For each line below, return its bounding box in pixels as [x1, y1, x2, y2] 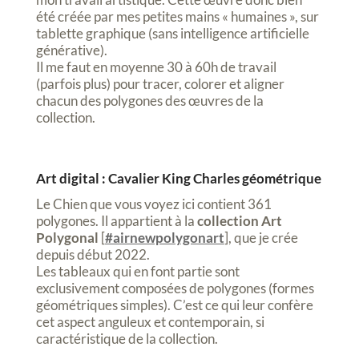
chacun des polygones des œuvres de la [35, 91, 264, 109]
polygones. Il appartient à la [35, 212, 197, 229]
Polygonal [35, 228, 99, 246]
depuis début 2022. [35, 245, 150, 263]
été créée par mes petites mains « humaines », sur [35, 7, 319, 25]
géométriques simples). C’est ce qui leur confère [35, 296, 313, 313]
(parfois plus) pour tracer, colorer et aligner [35, 75, 284, 92]
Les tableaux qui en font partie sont [35, 262, 240, 280]
